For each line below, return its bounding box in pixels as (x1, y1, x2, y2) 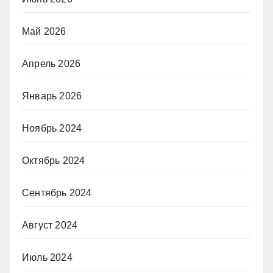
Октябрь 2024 (22, 155, 85, 166)
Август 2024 (22, 219, 78, 230)
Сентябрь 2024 (22, 187, 92, 198)
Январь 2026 (22, 90, 82, 101)
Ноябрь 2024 (22, 122, 82, 133)
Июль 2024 (22, 252, 73, 263)
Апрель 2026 (22, 58, 81, 69)
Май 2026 (22, 26, 66, 37)
